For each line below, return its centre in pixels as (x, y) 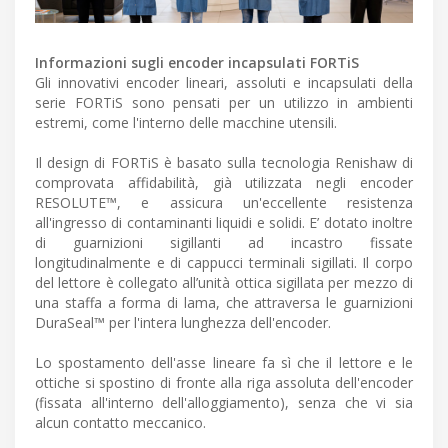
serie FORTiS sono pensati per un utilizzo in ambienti (224, 102)
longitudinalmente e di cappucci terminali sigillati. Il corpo (224, 262)
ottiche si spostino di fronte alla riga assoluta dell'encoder (224, 382)
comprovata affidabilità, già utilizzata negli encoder (224, 182)
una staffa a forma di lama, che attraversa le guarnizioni (224, 302)
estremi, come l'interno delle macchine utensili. (186, 122)
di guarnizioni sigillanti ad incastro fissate (224, 242)
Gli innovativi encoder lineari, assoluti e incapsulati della (224, 82)
